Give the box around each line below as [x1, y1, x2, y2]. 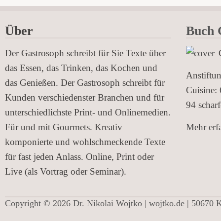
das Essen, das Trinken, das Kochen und [5, 63, 157, 73]
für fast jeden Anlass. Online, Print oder [5, 151, 154, 162]
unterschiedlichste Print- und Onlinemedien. [5, 107, 171, 117]
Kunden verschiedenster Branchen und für [5, 92, 164, 103]
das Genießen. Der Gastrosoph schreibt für [5, 77, 165, 88]
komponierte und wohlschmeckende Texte [5, 137, 165, 147]
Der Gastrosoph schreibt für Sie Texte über [5, 48, 166, 58]
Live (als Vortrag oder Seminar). [5, 166, 126, 177]
